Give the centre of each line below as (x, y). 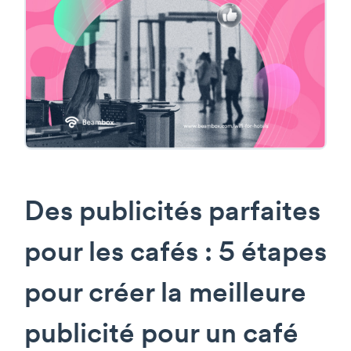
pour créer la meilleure (165, 295)
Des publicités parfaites (172, 214)
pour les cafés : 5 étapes (175, 255)
